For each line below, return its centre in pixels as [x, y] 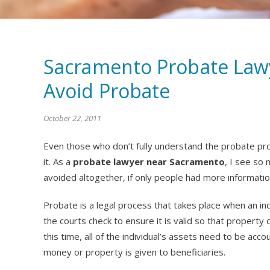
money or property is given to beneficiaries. [134, 252]
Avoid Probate [107, 90]
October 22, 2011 [72, 118]
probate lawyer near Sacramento [149, 161]
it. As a [58, 161]
